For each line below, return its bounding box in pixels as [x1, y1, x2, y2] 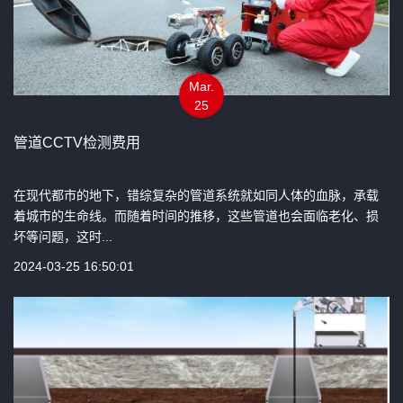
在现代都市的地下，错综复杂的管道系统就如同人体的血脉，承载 [13, 187, 379, 202]
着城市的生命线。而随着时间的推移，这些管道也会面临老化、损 [13, 208, 379, 223]
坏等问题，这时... [13, 228, 112, 244]
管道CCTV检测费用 [13, 134, 140, 150]
